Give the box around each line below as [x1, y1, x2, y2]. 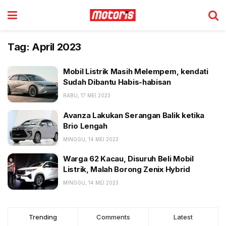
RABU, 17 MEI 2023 [63, 92, 110, 98]
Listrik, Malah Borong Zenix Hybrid [63, 164, 190, 174]
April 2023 [32, 41, 81, 53]
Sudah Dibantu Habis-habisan [63, 77, 175, 87]
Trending [29, 212, 58, 221]
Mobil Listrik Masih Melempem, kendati [63, 67, 208, 76]
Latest [174, 212, 193, 221]
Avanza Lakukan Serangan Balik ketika [63, 110, 205, 120]
